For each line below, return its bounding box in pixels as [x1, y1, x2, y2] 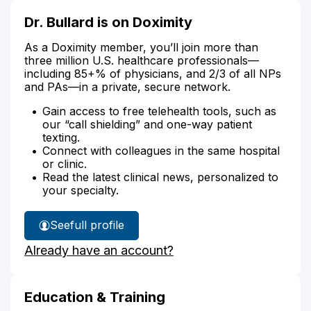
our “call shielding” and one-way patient [42, 117, 252, 131]
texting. [42, 130, 80, 144]
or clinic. [42, 156, 87, 171]
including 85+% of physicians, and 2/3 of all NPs [24, 66, 281, 81]
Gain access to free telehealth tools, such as [42, 103, 276, 118]
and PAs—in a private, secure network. [24, 79, 230, 94]
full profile [70, 218, 124, 232]
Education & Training [24, 288, 165, 305]
